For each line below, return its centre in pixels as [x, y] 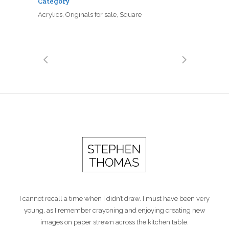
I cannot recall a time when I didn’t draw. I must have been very [114, 199]
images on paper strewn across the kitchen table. [114, 222]
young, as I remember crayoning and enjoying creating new [114, 211]
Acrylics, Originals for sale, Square [90, 15]
